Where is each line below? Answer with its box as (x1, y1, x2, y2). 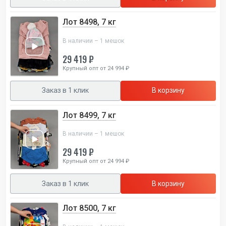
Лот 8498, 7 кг (63, 17, 116, 27)
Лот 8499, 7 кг (63, 110, 116, 120)
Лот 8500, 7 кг (63, 203, 116, 213)
